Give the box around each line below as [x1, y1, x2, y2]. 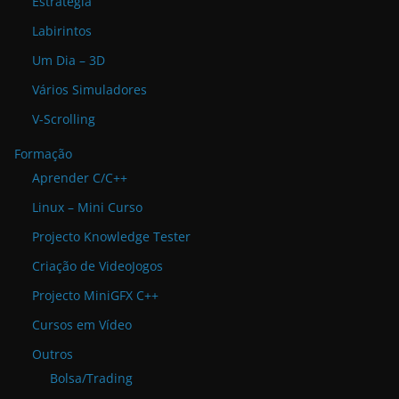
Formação [14, 145, 72, 163]
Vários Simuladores [32, 81, 147, 99]
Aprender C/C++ [32, 169, 127, 187]
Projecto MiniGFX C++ [32, 287, 159, 305]
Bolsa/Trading [50, 370, 133, 387]
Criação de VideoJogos [32, 257, 163, 275]
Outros [32, 346, 73, 363]
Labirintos [32, 22, 92, 40]
